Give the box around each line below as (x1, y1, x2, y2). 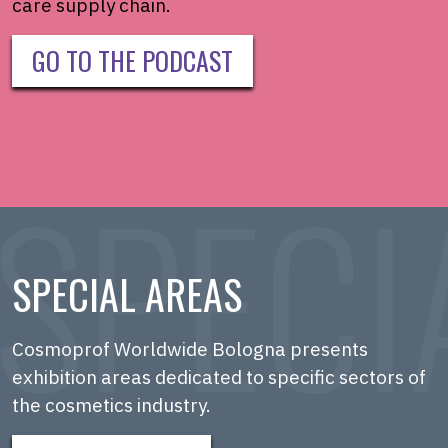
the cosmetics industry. (12, 393, 215, 418)
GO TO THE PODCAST (32, 41, 233, 81)
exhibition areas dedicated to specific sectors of (12, 365, 426, 390)
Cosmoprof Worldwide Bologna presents (12, 337, 368, 362)
